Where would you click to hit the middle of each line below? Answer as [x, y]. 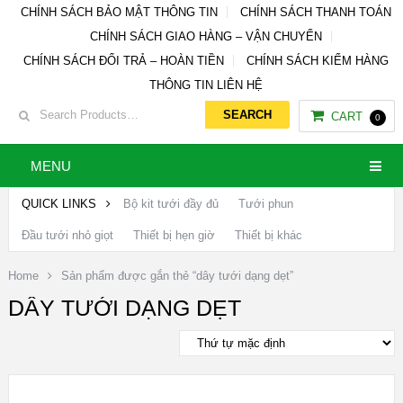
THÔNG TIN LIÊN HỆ [206, 85]
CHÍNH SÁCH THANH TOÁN [315, 12]
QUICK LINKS [60, 204]
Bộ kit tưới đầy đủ [170, 204]
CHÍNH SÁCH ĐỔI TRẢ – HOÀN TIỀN [123, 61]
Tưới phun [265, 204]
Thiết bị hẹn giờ [174, 235]
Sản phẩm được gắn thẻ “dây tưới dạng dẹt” [177, 276]
